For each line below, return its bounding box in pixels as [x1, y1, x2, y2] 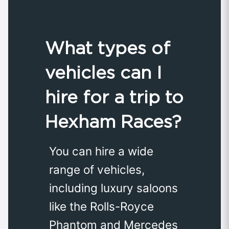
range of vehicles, [49, 163, 145, 177]
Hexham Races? [45, 111, 181, 132]
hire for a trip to [45, 86, 184, 108]
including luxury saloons [49, 181, 178, 195]
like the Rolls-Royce [49, 199, 154, 214]
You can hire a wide [49, 144, 153, 158]
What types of [45, 37, 170, 59]
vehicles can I [45, 62, 162, 83]
